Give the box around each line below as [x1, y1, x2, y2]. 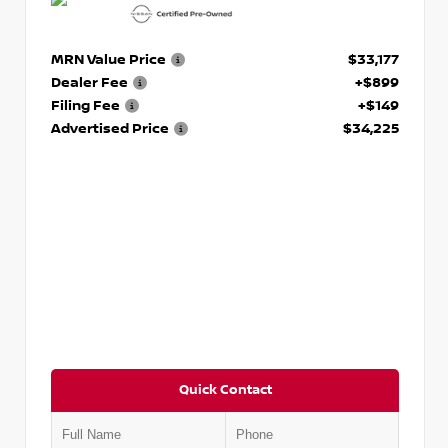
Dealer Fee [51, 73, 128, 91]
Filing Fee [51, 96, 120, 114]
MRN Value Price [51, 50, 166, 68]
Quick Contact [178, 381, 272, 398]
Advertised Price [51, 119, 169, 137]
